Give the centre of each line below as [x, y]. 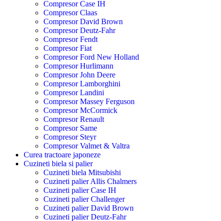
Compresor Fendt [71, 39]
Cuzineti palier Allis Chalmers [90, 181]
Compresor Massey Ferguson [89, 101]
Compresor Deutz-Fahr [79, 30]
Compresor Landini [74, 92]
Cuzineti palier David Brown [89, 208]
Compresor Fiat [68, 48]
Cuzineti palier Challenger [84, 199]
